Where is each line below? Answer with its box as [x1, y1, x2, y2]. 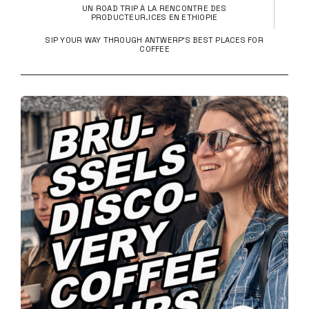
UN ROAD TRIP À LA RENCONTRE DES [82, 3, 226, 13]
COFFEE [139, 44, 170, 54]
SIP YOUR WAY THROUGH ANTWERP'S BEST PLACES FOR [46, 35, 263, 45]
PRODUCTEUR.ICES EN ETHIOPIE [90, 12, 218, 22]
